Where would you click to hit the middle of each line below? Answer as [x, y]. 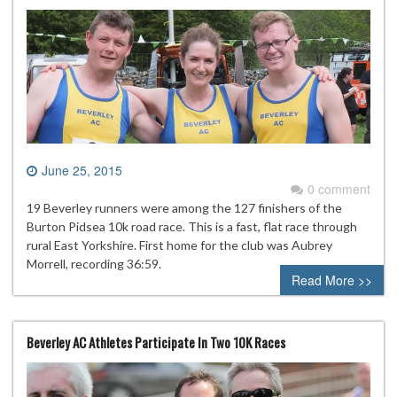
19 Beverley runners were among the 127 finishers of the [184, 208]
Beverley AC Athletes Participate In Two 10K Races [156, 343]
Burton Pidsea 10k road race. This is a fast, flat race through [192, 227]
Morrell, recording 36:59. [94, 264]
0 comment [339, 189]
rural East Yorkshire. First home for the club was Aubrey [179, 245]
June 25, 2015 [82, 171]
